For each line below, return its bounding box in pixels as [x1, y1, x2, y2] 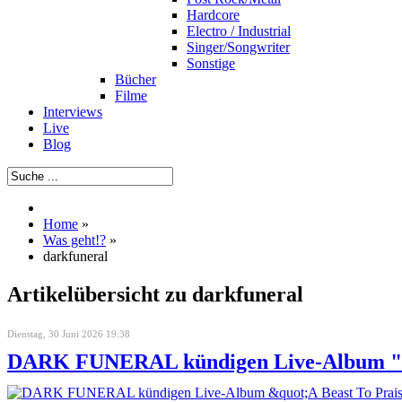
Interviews [43, 104, 102, 119]
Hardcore [187, 7, 240, 22]
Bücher [115, 72, 156, 87]
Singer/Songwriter [187, 39, 290, 55]
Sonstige [187, 56, 235, 71]
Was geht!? [43, 232, 106, 248]
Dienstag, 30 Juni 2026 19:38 [7, 328, 130, 339]
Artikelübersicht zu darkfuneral [7, 282, 303, 306]
